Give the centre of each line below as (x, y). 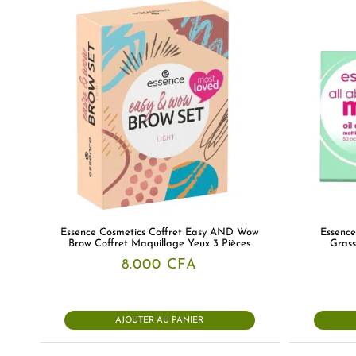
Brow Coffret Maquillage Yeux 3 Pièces (159, 243)
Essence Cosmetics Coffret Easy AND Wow (159, 232)
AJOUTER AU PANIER (160, 320)
